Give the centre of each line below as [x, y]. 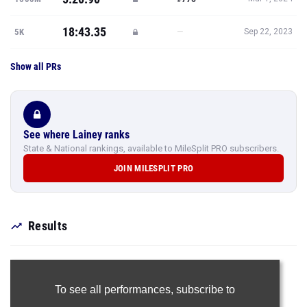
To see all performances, [115, 290]
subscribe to [205, 290]
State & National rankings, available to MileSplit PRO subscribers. [151, 148]
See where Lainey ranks [76, 135]
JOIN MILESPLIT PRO [153, 168]
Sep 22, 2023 [268, 32]
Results [48, 226]
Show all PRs [36, 66]
